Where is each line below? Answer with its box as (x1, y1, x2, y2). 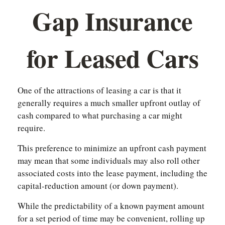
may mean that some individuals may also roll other (18, 155, 200, 166)
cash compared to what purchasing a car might (18, 109, 182, 121)
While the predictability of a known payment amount (18, 200, 204, 211)
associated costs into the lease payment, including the (18, 167, 207, 179)
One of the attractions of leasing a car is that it (18, 84, 181, 96)
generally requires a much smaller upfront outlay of (18, 97, 200, 108)
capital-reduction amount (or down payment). (18, 180, 178, 191)
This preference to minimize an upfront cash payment (18, 142, 206, 154)
